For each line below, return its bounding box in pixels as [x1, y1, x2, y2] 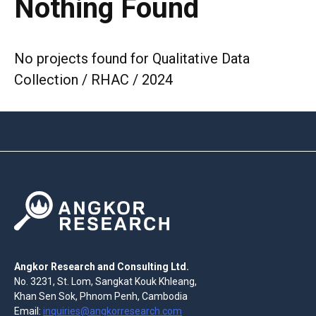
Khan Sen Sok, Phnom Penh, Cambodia [14, 290, 188, 302]
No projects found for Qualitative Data [14, 50, 250, 68]
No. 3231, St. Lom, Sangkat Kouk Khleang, [14, 275, 197, 287]
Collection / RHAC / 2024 [14, 71, 173, 89]
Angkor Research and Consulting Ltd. [14, 260, 189, 272]
